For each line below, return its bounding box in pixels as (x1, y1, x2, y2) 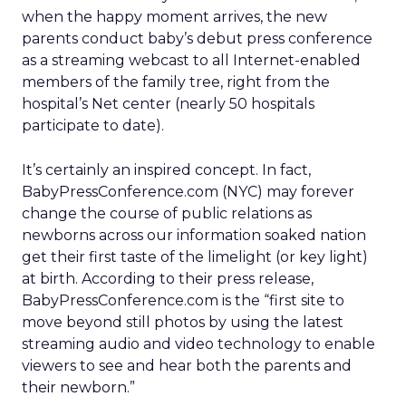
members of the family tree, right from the (22, 73, 330, 91)
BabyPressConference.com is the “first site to (22, 292, 344, 309)
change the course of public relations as (22, 205, 312, 222)
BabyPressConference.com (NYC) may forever (22, 183, 354, 200)
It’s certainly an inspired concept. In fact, (22, 161, 311, 179)
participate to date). (22, 117, 164, 134)
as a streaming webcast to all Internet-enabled (22, 52, 361, 69)
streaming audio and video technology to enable (22, 335, 375, 353)
